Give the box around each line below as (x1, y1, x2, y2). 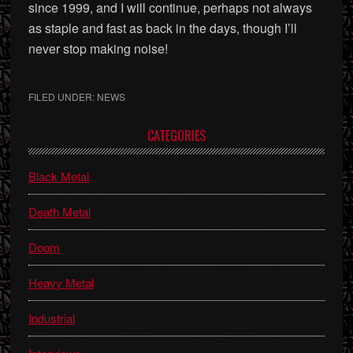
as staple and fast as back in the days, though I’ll (28, 19, 297, 37)
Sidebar (27, 147, 91, 175)
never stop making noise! (28, 39, 168, 58)
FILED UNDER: (28, 90, 97, 103)
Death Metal (28, 203, 91, 220)
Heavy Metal (28, 274, 94, 291)
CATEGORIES (147, 126, 206, 145)
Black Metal (28, 168, 89, 184)
